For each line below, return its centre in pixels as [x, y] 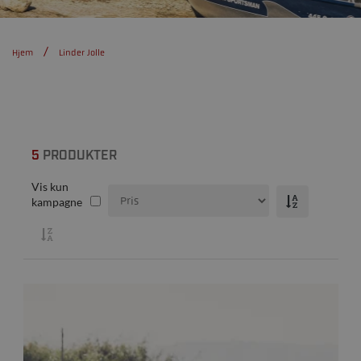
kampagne [56, 202]
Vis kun [50, 187]
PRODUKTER [78, 156]
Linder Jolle [82, 52]
